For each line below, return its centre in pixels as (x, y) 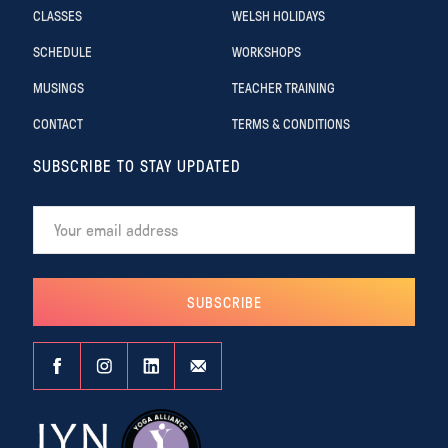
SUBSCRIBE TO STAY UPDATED (137, 165)
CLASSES (57, 15)
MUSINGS (58, 87)
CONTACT (58, 123)
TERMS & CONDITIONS (291, 123)
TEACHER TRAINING (283, 87)
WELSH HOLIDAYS (278, 15)
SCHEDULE (62, 51)
